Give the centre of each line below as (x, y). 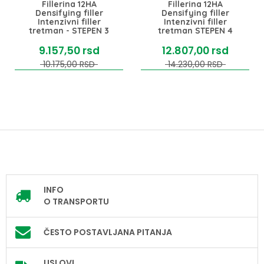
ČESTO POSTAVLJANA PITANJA (108, 232)
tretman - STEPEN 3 (69, 31)
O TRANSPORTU (76, 201)
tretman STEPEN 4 (195, 31)
